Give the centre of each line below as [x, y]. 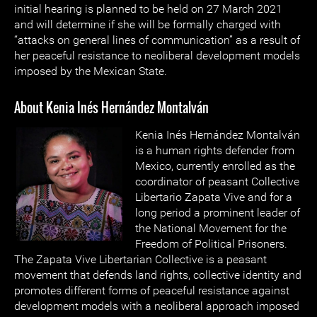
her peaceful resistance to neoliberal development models [157, 56]
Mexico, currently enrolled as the [215, 166]
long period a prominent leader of [218, 213]
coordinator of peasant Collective [217, 181]
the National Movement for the [211, 228]
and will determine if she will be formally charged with [148, 24]
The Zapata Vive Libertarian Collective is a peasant [140, 259]
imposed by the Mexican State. [91, 71]
